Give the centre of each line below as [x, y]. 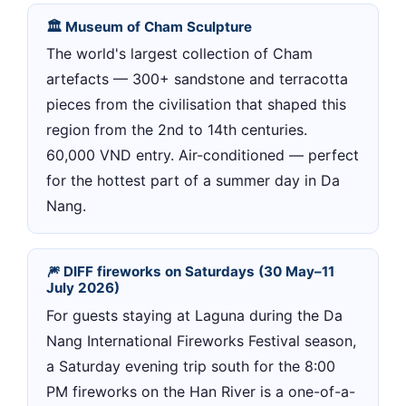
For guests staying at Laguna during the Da [194, 315]
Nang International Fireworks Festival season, [201, 340]
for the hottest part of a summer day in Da [193, 181]
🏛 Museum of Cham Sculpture [149, 26]
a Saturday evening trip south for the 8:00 [191, 366]
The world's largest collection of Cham [179, 54]
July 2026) [83, 288]
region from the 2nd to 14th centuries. [177, 130]
